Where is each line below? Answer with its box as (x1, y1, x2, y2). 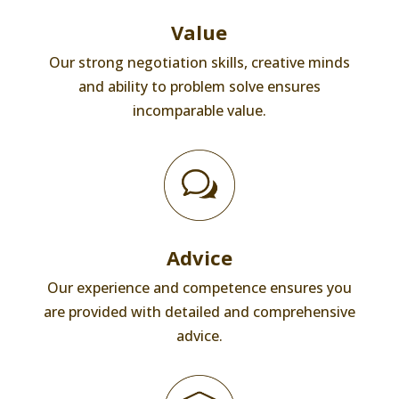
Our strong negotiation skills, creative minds (48, 53, 350, 72)
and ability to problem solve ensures (77, 77, 321, 96)
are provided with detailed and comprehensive (43, 302, 355, 322)
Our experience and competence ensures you (46, 278, 352, 297)
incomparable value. (132, 101, 266, 120)
